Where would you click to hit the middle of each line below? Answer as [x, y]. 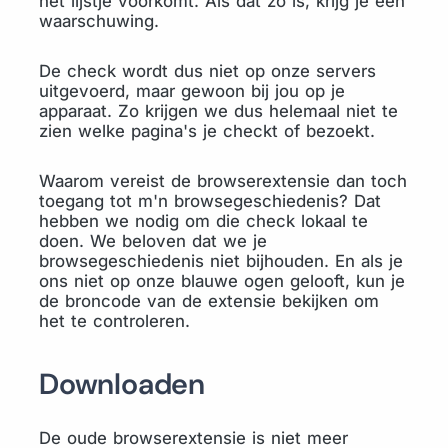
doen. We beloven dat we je [153, 241]
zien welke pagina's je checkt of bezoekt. [207, 131]
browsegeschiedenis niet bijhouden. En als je [221, 261]
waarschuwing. [99, 21]
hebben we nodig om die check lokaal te [203, 221]
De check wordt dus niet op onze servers [207, 71]
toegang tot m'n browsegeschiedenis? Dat [210, 201]
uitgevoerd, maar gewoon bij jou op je [192, 91]
